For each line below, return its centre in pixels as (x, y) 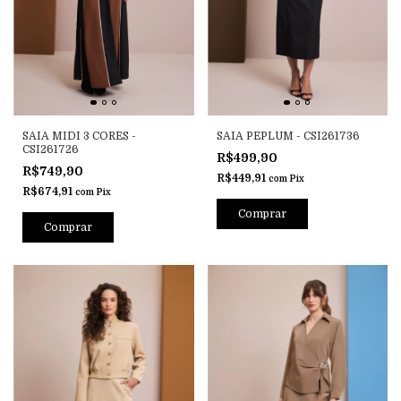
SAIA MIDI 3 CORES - (79, 137)
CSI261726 (51, 150)
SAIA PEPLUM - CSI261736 (288, 137)
